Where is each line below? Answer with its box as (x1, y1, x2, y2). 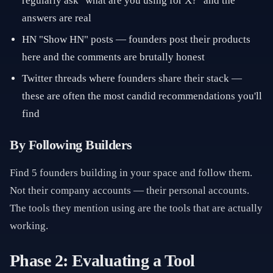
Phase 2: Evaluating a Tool (10, 251, 195, 270)
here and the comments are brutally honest (22, 51, 205, 63)
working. (10, 220, 48, 232)
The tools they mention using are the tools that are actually (10, 202, 263, 214)
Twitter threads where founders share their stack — (22, 73, 242, 84)
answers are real (22, 12, 91, 24)
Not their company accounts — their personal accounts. (10, 185, 249, 196)
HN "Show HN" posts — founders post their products (22, 34, 250, 45)
